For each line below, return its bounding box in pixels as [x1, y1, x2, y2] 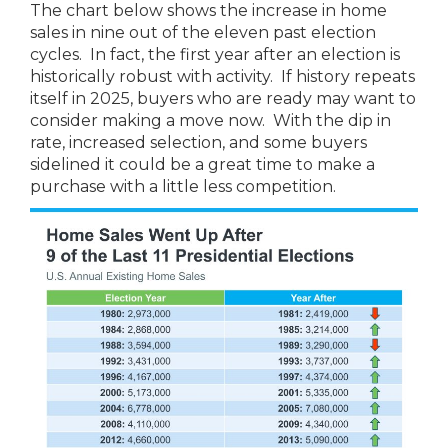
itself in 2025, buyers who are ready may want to [30, 89, 416, 108]
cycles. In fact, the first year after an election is [30, 45, 400, 64]
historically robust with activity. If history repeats [30, 67, 415, 86]
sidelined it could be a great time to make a [30, 155, 375, 174]
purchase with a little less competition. [30, 177, 336, 196]
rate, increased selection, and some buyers [30, 133, 367, 152]
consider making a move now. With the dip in [30, 111, 391, 130]
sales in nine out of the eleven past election [30, 23, 376, 42]
